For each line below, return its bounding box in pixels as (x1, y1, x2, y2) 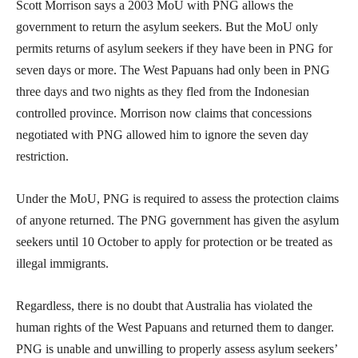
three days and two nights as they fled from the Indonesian (16, 85, 309, 99)
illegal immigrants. (16, 257, 109, 271)
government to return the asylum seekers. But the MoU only (16, 20, 318, 34)
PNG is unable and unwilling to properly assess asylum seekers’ (16, 342, 337, 356)
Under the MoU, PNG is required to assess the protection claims (16, 192, 339, 206)
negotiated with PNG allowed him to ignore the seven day (16, 128, 308, 142)
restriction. (16, 149, 69, 164)
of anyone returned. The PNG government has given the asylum (16, 213, 339, 228)
